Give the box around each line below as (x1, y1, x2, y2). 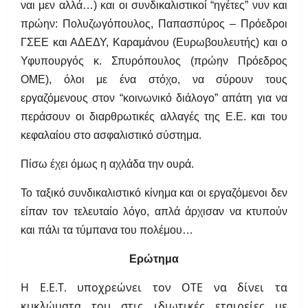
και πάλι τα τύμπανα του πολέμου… (21, 224, 193, 236)
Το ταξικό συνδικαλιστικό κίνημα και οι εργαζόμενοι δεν (21, 187, 287, 199)
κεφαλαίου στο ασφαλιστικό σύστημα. (21, 129, 201, 142)
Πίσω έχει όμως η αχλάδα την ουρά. (21, 158, 194, 170)
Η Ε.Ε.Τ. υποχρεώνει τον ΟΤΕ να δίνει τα (21, 280, 287, 296)
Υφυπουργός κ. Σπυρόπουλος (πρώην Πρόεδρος (21, 55, 287, 67)
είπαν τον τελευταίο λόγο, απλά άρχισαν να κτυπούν (21, 206, 287, 218)
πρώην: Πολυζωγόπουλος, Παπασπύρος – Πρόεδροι (21, 18, 287, 30)
